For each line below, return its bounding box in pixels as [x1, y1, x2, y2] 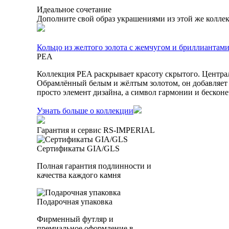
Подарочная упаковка [37, 197, 112, 206]
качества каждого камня [37, 170, 121, 179]
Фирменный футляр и [37, 214, 113, 223]
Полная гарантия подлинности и [37, 161, 151, 170]
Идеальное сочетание [37, 5, 111, 14]
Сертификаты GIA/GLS [37, 144, 120, 153]
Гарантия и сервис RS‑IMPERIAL [37, 125, 155, 134]
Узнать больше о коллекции [37, 106, 133, 115]
